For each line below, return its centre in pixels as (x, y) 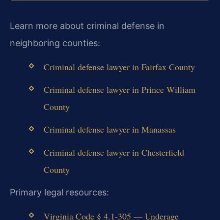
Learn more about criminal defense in (87, 26)
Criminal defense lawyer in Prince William (119, 90)
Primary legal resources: (59, 192)
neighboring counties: (55, 43)
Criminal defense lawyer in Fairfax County (119, 67)
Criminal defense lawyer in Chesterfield (114, 152)
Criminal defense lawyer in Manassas (110, 129)
